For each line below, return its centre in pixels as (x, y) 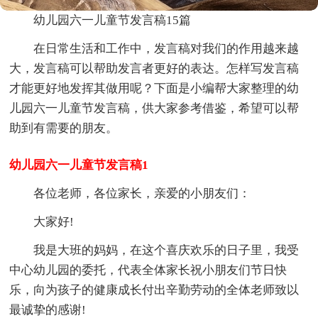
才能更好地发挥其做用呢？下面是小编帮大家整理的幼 (154, 88)
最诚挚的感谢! (48, 309)
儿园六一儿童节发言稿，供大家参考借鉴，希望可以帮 (154, 108)
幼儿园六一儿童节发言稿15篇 (113, 20)
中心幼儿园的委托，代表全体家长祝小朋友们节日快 (148, 270)
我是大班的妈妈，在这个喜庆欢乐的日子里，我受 (166, 250)
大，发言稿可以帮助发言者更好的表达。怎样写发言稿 (154, 68)
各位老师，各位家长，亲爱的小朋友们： (142, 193)
